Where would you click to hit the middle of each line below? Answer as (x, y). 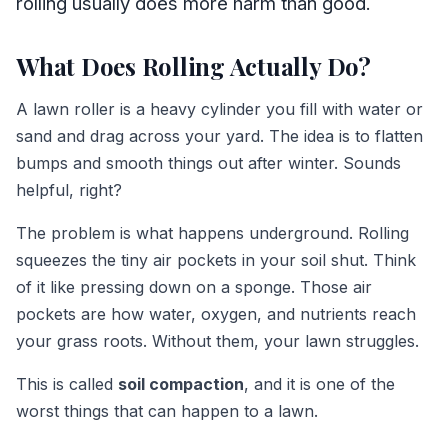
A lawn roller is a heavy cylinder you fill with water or (219, 108)
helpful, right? (69, 189)
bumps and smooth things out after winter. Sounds (208, 162)
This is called (67, 383)
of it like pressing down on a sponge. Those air (194, 286)
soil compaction (181, 383)
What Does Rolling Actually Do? (193, 65)
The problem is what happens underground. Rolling (212, 232)
